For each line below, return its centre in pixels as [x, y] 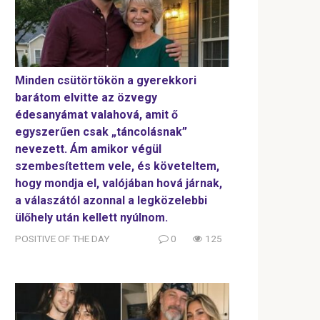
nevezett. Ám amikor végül [88, 149]
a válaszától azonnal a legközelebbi [111, 201]
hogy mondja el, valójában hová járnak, [119, 184]
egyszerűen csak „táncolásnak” [101, 132]
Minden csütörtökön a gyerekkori [106, 81]
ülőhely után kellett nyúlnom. [91, 218]
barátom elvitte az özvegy [86, 98]
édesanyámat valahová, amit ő [96, 115]
